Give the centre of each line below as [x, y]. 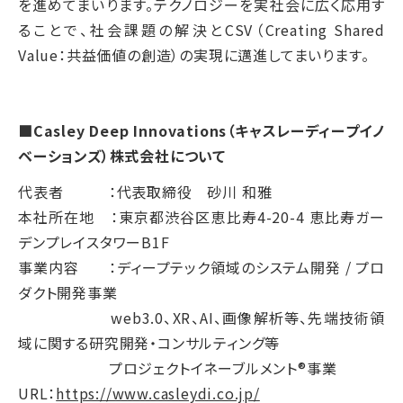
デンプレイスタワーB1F [94, 242]
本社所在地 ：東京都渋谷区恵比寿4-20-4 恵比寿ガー [201, 217]
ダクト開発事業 [68, 293]
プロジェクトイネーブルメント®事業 [178, 368]
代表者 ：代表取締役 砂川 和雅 [145, 192]
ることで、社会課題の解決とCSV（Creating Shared [201, 30]
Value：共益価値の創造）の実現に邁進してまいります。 [194, 55]
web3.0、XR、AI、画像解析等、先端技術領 [201, 318]
